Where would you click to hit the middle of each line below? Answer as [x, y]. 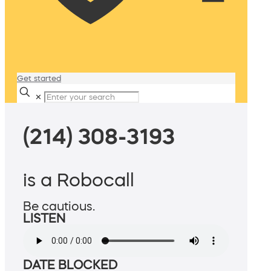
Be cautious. [59, 207]
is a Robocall [79, 180]
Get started [39, 78]
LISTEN [44, 219]
